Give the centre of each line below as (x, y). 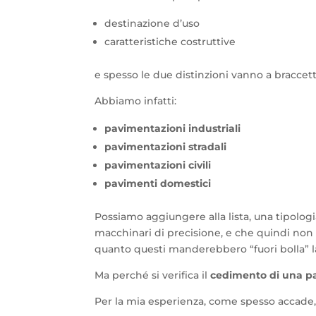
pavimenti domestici (158, 184)
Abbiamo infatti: (136, 101)
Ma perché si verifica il (153, 275)
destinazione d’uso (152, 24)
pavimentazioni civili (158, 165)
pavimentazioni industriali (173, 129)
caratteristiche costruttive (170, 42)
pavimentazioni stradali (166, 147)
